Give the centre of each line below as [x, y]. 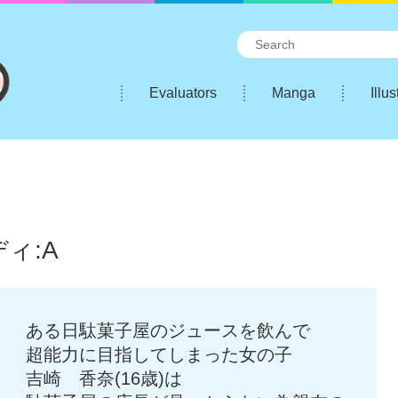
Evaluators [183, 93]
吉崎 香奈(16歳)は [104, 378]
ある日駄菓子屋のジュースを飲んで [168, 330]
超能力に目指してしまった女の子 [159, 354]
